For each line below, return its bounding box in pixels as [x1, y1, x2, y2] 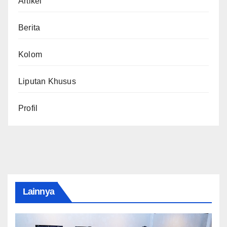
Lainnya [23, 186, 54, 197]
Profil [18, 103, 38, 112]
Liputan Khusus [18, 77, 76, 86]
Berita [18, 23, 41, 32]
